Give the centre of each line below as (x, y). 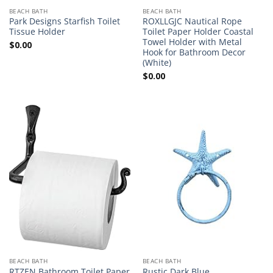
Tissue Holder (37, 32)
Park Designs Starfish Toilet (64, 21)
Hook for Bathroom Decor (194, 52)
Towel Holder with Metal (192, 42)
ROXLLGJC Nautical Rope (192, 21)
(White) (157, 63)
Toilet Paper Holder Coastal (198, 32)
